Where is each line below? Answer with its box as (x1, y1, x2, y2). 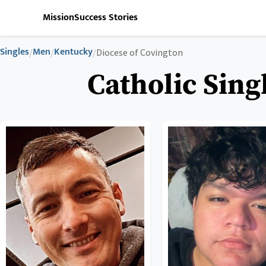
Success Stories (74, 9, 138, 26)
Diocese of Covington (96, 46, 183, 58)
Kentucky (54, 44, 93, 60)
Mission (43, 9, 74, 26)
